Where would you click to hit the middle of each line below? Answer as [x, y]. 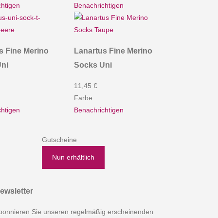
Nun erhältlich [73, 157]
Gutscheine [59, 140]
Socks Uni [93, 65]
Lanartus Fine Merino [113, 51]
